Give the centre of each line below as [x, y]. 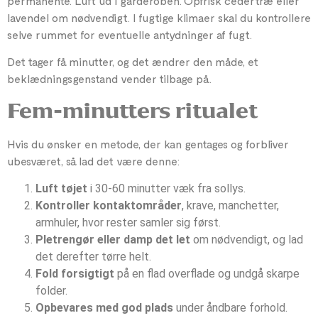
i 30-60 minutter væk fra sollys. [166, 188]
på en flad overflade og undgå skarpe [207, 273]
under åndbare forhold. [230, 307]
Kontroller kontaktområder [109, 205]
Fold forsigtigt [75, 273]
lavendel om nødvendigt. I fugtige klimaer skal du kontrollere [159, 17]
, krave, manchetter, [230, 205]
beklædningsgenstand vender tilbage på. [109, 79]
